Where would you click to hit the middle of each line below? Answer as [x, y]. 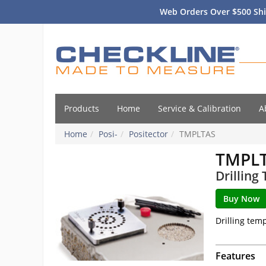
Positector [148, 134]
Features [235, 256]
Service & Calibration [199, 108]
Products [82, 108]
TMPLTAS [197, 134]
